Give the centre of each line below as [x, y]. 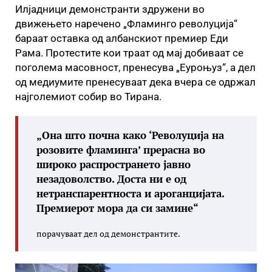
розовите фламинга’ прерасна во [121, 150]
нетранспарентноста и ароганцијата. [130, 193]
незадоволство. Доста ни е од [111, 179]
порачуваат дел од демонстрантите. [108, 233]
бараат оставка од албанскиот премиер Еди [122, 38]
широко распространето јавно [114, 164]
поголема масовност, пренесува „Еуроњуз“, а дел [135, 67]
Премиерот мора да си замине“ [117, 208]
